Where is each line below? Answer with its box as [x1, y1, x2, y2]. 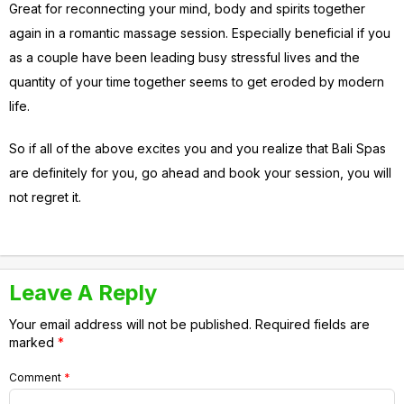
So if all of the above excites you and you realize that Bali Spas [9, 140, 386, 156]
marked [9, 334, 58, 350]
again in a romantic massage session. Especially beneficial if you [9, 24, 390, 41]
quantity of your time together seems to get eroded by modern [9, 73, 384, 89]
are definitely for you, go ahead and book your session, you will [9, 164, 391, 180]
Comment [9, 370, 64, 384]
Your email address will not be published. [9, 316, 252, 332]
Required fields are [255, 316, 370, 332]
